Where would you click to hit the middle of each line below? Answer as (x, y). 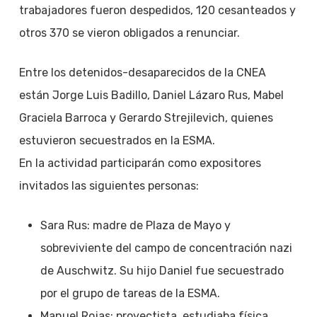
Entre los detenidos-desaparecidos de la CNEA (142, 73)
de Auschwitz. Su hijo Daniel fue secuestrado (162, 271)
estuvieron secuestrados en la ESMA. (117, 140)
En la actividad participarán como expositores (140, 163)
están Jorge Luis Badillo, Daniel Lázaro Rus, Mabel (151, 95)
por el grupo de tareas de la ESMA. (130, 293)
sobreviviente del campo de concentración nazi (166, 248)
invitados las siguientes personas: (109, 186)
